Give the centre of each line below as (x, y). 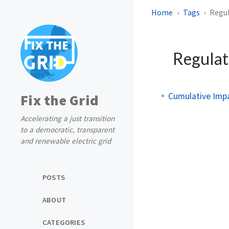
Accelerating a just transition (67, 118)
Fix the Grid (60, 100)
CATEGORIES (64, 222)
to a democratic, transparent (67, 130)
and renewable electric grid (66, 141)
